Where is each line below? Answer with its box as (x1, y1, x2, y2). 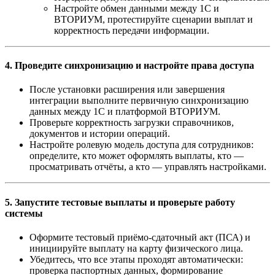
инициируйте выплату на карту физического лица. (29, 242, 243, 254)
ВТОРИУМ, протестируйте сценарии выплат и (54, 14, 253, 25)
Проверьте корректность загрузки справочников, (29, 117, 234, 128)
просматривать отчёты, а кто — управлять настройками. (29, 161, 266, 172)
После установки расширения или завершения (29, 84, 225, 95)
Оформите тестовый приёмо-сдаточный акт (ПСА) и (29, 231, 250, 242)
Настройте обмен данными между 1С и (54, 2, 219, 14)
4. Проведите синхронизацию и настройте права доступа (5, 60, 254, 71)
